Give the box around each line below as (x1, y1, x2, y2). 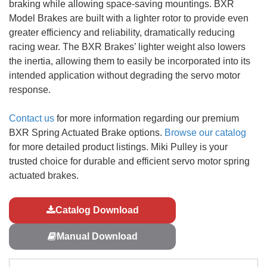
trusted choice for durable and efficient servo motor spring (9, 156, 250, 167)
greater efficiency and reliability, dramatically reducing (9, 27, 235, 38)
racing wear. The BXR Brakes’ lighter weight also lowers (9, 42, 246, 52)
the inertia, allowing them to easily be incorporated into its (9, 56, 250, 67)
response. (9, 85, 51, 95)
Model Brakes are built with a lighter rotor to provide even (9, 13, 249, 24)
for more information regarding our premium (54, 113, 239, 124)
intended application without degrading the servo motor (9, 70, 240, 81)
